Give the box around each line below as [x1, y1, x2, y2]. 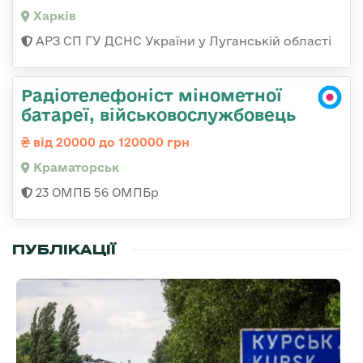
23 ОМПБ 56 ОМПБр [32, 186, 159, 200]
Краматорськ [30, 160, 119, 175]
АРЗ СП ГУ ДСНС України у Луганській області [32, 34, 331, 49]
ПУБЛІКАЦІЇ [12, 241, 116, 259]
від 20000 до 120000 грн [30, 135, 190, 150]
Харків [30, 9, 76, 23]
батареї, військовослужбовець [21, 105, 296, 125]
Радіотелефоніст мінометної [21, 85, 282, 105]
